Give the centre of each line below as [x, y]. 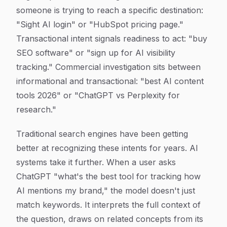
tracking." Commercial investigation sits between [108, 67]
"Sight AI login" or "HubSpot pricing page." [100, 24]
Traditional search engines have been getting [102, 134]
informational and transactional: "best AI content [110, 81]
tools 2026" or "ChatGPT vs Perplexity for [98, 95]
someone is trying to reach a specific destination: [110, 10]
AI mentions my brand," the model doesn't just [106, 191]
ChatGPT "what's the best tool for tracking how [108, 176]
